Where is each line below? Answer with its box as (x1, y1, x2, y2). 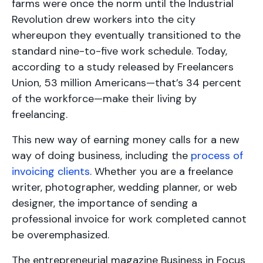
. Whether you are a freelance (90, 164, 233, 178)
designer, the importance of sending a (12, 196, 197, 210)
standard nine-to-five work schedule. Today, (12, 44, 227, 58)
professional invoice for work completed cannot (12, 212, 247, 226)
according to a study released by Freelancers (12, 60, 234, 74)
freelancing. (12, 107, 68, 122)
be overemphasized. (12, 228, 109, 242)
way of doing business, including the (12, 149, 191, 163)
